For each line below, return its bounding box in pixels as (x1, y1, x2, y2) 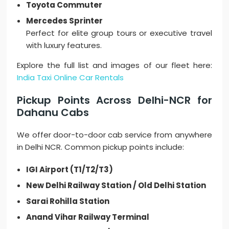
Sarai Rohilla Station (26, 196, 110, 207)
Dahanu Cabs (17, 105, 89, 120)
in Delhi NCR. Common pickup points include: (17, 142, 185, 153)
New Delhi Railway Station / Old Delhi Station (26, 180, 207, 191)
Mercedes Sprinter (26, 15, 103, 27)
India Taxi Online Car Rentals (17, 72, 124, 83)
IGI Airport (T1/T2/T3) (26, 164, 113, 175)
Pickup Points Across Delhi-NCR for (17, 93, 212, 108)
